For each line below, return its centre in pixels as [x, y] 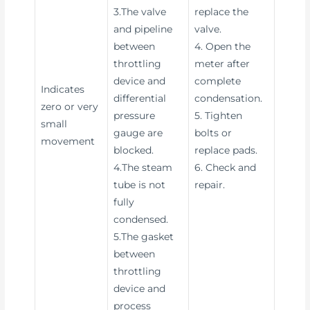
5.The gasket [144, 236]
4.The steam [143, 167]
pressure [135, 115]
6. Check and [226, 167]
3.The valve [140, 11]
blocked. [134, 150]
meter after [222, 63]
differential [140, 98]
